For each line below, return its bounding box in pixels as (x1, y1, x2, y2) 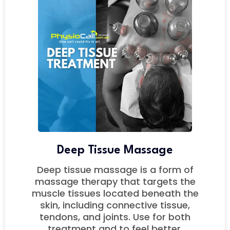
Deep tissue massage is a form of (36, 163, 194, 177)
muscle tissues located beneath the (31, 187, 199, 200)
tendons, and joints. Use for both (40, 210, 190, 224)
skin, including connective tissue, (40, 199, 190, 212)
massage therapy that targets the (34, 175, 196, 188)
